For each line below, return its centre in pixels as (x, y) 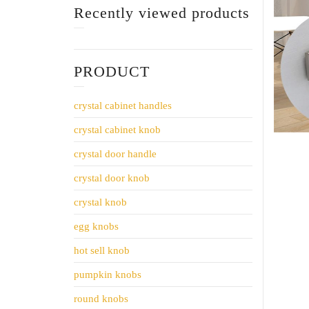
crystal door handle (115, 153)
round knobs (101, 298)
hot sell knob (102, 250)
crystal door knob (112, 178)
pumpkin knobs (108, 274)
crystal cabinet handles (123, 105)
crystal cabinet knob (117, 129)
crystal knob (100, 202)
